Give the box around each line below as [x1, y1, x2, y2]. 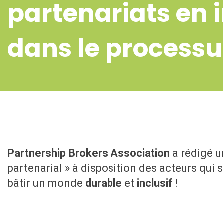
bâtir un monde [7, 177, 83, 189]
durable [83, 177, 122, 189]
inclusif [134, 177, 173, 189]
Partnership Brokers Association [7, 147, 172, 159]
